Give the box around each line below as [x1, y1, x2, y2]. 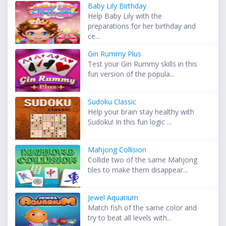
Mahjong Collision [88, 145, 147, 155]
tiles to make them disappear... [88, 165, 188, 175]
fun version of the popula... [88, 69, 175, 79]
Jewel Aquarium [88, 193, 139, 203]
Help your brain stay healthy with [88, 107, 195, 117]
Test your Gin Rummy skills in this [88, 59, 198, 69]
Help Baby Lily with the [88, 11, 162, 21]
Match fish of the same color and [88, 203, 197, 213]
